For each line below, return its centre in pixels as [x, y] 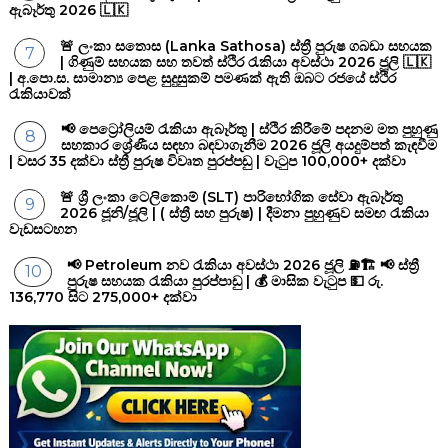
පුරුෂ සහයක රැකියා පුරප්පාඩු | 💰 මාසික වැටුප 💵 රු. [225, 280]
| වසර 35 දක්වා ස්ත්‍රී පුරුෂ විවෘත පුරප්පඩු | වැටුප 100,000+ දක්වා [207, 161]
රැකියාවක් [39, 93]
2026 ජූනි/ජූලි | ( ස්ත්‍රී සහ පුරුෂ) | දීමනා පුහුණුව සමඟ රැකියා [245, 213]
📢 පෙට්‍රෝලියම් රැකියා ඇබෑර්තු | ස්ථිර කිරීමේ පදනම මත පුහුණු [250, 129]
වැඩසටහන [42, 229]
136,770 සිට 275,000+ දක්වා [102, 296]
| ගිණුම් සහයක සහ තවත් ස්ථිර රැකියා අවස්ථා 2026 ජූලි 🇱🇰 [246, 61]
